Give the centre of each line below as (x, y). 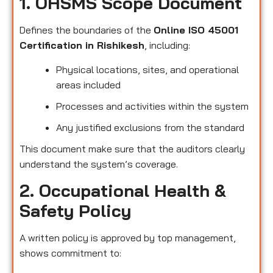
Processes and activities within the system (152, 106)
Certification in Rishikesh (82, 45)
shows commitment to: (70, 253)
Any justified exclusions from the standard (150, 127)
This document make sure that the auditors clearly (132, 148)
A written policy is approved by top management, (128, 238)
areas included (88, 84)
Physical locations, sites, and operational (147, 69)
